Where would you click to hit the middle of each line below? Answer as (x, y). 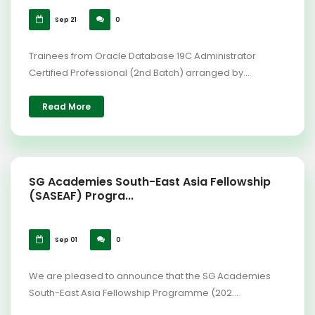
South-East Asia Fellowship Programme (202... (134, 293)
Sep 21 (65, 20)
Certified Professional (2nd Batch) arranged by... (139, 73)
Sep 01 (65, 240)
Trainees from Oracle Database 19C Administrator (142, 56)
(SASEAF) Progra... (81, 196)
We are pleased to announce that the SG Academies (150, 276)
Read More (66, 107)
